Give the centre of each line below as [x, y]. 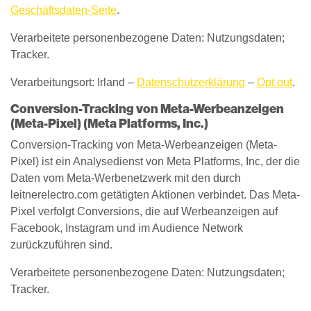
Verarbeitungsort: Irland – [74, 82]
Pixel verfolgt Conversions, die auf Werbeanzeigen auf [144, 211]
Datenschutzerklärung [191, 82]
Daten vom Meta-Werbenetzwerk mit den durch [126, 178]
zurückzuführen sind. [61, 245]
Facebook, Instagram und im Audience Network [127, 228]
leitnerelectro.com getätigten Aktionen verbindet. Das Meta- [155, 195]
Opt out [275, 82]
